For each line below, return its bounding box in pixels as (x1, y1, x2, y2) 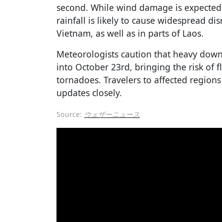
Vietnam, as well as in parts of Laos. (56, 27, 204, 40)
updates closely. (56, 87, 122, 99)
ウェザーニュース (84, 110, 140, 119)
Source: (56, 110, 82, 119)
